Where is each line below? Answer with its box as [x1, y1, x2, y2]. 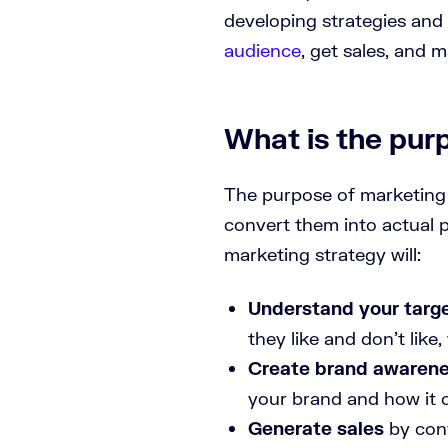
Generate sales [248, 416, 384, 439]
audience [224, 38, 301, 61]
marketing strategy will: [224, 242, 421, 265]
